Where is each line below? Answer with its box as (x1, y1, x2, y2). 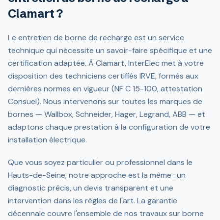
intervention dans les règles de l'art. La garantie (8, 195, 177, 206)
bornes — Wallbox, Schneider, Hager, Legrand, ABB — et (8, 109, 205, 119)
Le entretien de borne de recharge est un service (8, 32, 184, 43)
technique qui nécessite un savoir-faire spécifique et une (8, 45, 212, 55)
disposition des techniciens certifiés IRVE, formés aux (8, 71, 198, 81)
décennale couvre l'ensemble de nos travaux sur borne (8, 208, 204, 219)
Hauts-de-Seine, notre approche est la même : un (8, 170, 186, 180)
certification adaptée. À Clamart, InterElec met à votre (8, 58, 204, 68)
